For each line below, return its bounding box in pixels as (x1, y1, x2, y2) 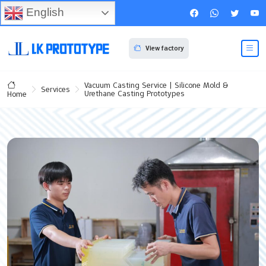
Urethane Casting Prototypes (84, 88, 185, 99)
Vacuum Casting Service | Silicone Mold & (84, 80, 229, 91)
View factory (145, 43, 184, 53)
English (23, 5, 64, 18)
